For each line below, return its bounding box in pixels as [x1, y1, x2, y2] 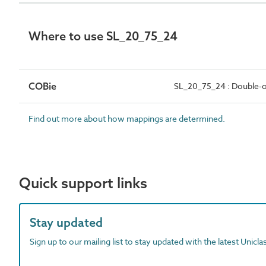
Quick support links [19, 174, 147, 192]
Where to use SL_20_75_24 [28, 28, 178, 43]
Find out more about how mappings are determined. [28, 113, 225, 124]
